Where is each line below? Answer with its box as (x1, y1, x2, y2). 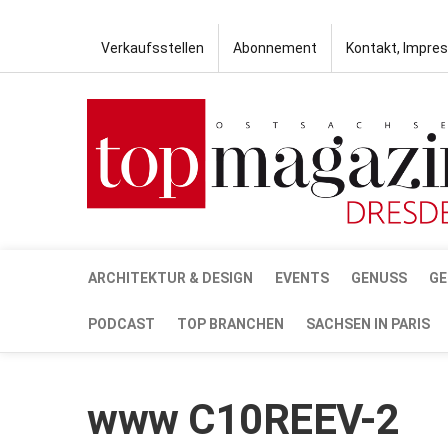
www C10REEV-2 (87, 394, 400, 444)
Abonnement (233, 40, 317, 56)
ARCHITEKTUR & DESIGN (88, 269, 253, 286)
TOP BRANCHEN (177, 315, 284, 332)
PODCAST (88, 315, 155, 332)
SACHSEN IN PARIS (306, 315, 430, 332)
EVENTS (275, 269, 329, 286)
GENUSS (351, 269, 407, 286)
